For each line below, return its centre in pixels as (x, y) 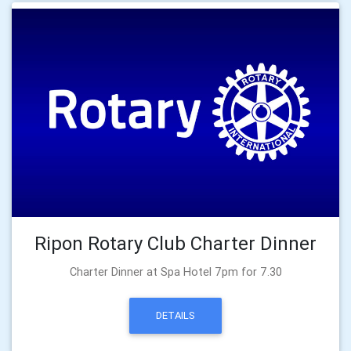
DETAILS (175, 316)
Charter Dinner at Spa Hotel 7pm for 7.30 (175, 271)
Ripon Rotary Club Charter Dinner (175, 243)
